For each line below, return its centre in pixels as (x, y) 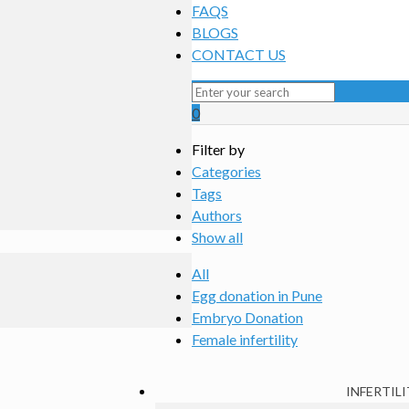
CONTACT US (239, 54)
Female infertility (245, 339)
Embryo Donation (247, 317)
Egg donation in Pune (257, 295)
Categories (226, 171)
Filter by (218, 149)
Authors (217, 215)
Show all (217, 237)
